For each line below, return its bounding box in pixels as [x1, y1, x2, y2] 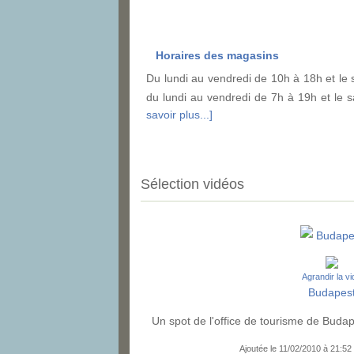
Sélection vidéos [141, 176, 244, 193]
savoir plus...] [146, 108, 213, 122]
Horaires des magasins [156, 49, 279, 62]
